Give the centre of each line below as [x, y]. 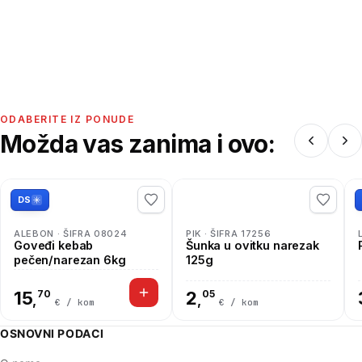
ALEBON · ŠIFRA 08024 [71, 234]
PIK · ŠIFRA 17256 [229, 234]
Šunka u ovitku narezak [253, 245]
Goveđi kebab [54, 245]
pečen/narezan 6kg [70, 260]
